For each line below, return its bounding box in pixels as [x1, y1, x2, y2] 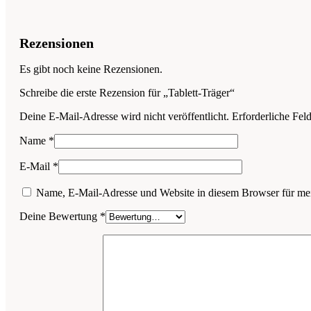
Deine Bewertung [19, 210, 100, 222]
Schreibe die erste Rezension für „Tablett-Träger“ [19, 86, 235, 99]
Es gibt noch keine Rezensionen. [19, 62, 162, 75]
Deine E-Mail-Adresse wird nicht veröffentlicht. [19, 110, 229, 122]
